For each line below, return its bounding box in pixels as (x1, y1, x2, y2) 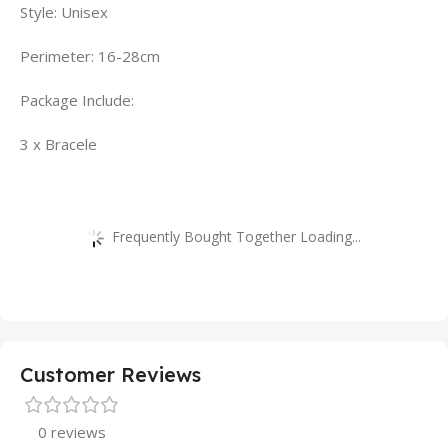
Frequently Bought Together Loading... (112, 226, 361, 246)
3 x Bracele (20, 134, 97, 155)
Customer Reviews (20, 362, 201, 388)
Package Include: (20, 90, 134, 111)
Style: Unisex (20, 2, 108, 23)
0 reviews (38, 422, 106, 443)
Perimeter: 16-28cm (20, 46, 160, 67)
